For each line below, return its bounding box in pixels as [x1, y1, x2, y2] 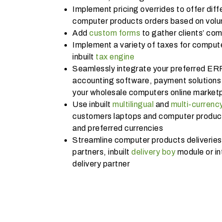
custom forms [89, 29, 140, 37]
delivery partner [72, 160, 130, 168]
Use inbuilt [72, 100, 112, 109]
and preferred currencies [72, 124, 163, 132]
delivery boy [131, 148, 175, 156]
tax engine [96, 53, 134, 61]
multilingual [112, 100, 154, 109]
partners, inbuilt [72, 148, 131, 156]
